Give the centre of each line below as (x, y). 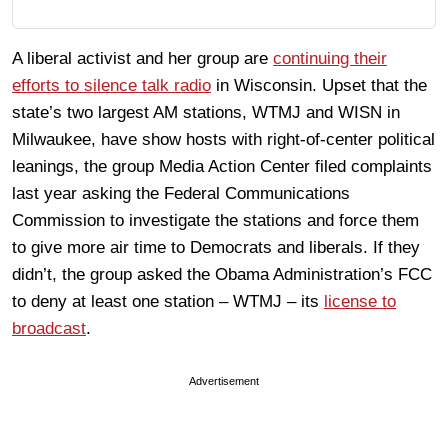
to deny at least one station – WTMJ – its (168, 301)
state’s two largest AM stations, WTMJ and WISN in (206, 112)
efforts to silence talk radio (111, 85)
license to (360, 301)
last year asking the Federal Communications (181, 193)
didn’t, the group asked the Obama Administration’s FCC (222, 274)
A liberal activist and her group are (142, 58)
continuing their (330, 58)
